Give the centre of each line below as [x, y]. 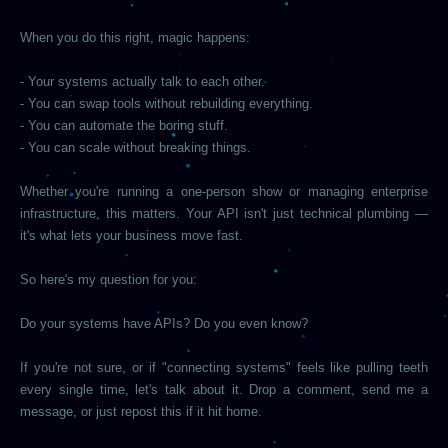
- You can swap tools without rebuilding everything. [166, 103]
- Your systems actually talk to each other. [142, 81]
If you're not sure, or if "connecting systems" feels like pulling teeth [224, 367]
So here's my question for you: [108, 279]
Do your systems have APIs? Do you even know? [164, 323]
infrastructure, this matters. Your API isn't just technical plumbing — [224, 213]
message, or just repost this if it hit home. [141, 411]
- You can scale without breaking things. [135, 147]
